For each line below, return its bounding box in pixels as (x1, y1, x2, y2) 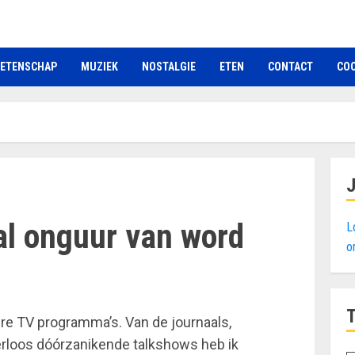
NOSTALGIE (142, 60, 196, 73)
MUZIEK (81, 60, 118, 73)
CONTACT (268, 60, 313, 73)
